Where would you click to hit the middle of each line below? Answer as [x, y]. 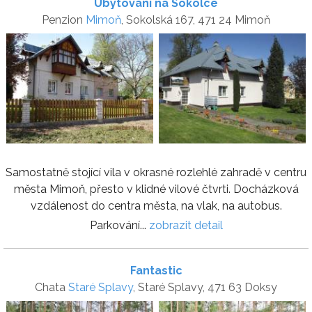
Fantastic [156, 270]
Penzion [64, 19]
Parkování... [119, 225]
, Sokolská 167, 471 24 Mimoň [196, 19]
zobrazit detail [186, 225]
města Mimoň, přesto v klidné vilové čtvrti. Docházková [156, 189]
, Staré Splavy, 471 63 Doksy [205, 287]
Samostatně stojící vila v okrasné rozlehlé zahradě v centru [156, 172]
